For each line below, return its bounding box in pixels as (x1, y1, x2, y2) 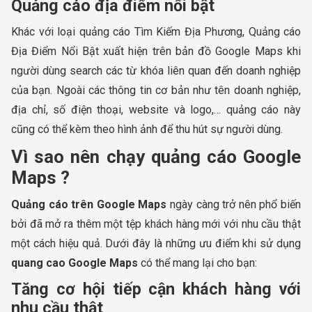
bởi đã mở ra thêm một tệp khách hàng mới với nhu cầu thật (11, 217, 301, 231)
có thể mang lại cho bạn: (138, 256, 257, 270)
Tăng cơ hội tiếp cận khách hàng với (11, 279, 301, 299)
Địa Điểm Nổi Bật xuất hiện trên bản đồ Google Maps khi (11, 44, 301, 58)
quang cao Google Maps (11, 256, 138, 270)
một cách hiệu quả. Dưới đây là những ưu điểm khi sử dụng (11, 236, 301, 250)
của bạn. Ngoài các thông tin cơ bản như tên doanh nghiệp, (11, 83, 301, 97)
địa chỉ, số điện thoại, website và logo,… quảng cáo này (11, 102, 301, 116)
